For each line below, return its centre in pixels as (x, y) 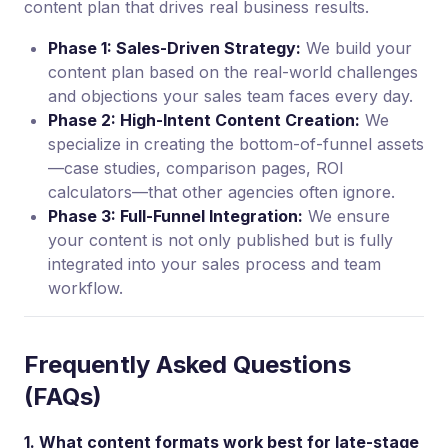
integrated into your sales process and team (214, 263)
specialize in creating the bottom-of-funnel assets (236, 143)
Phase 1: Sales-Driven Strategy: (174, 47)
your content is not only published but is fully (220, 239)
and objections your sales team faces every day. (230, 95)
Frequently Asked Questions (187, 364)
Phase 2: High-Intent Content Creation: (204, 119)
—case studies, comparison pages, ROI (196, 167)
